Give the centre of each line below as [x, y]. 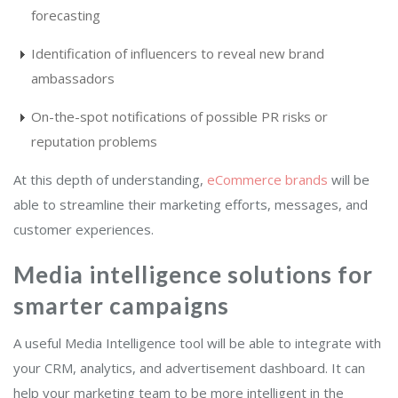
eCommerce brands [267, 179]
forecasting [66, 15]
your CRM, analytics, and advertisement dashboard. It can [189, 367]
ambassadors [73, 78]
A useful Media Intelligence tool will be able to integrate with [197, 342]
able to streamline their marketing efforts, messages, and [191, 204]
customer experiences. [84, 229]
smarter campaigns [121, 305]
